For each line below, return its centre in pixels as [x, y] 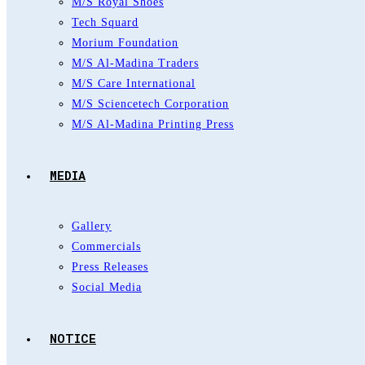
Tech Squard [105, 22]
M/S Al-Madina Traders [135, 63]
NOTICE [73, 338]
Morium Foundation [125, 43]
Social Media [107, 287]
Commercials [106, 246]
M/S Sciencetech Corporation [150, 104]
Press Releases [110, 267]
